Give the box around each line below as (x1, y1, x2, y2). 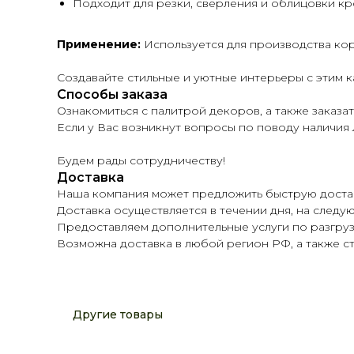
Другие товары (73, 307, 163, 322)
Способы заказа (57, 87, 168, 102)
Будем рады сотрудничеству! (57, 153, 225, 168)
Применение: (57, 37, 141, 51)
